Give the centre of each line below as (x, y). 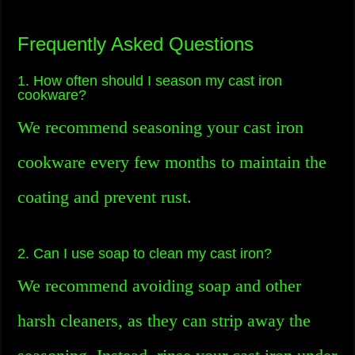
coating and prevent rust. (105, 197)
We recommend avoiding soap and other (160, 286)
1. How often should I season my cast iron (150, 81)
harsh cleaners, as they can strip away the (164, 321)
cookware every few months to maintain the (172, 162)
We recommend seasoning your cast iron (161, 127)
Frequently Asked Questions (136, 44)
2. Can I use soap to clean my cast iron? (145, 254)
